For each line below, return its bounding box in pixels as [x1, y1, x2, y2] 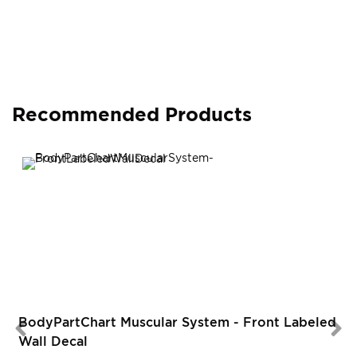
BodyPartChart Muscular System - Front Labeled [18, 315, 336, 330]
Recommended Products [12, 104, 252, 125]
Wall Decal [18, 334, 88, 349]
